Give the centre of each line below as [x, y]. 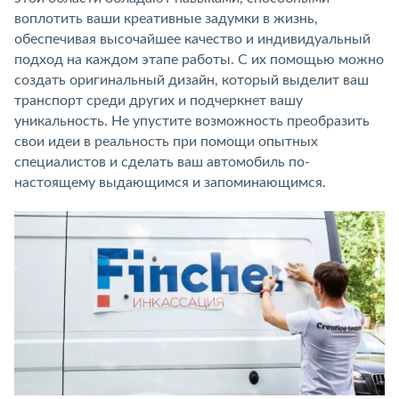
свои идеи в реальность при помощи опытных [166, 142]
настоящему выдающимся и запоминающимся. [170, 183]
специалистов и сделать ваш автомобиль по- [162, 162]
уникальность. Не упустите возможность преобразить [192, 121]
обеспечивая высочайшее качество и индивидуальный [192, 39]
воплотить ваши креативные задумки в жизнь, [166, 19]
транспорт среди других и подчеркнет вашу [159, 101]
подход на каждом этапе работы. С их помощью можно [199, 60]
